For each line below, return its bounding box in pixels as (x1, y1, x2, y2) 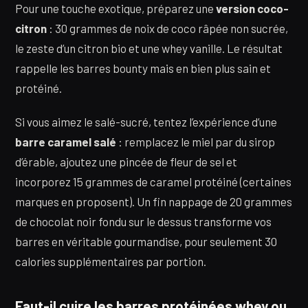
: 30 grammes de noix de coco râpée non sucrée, (47, 21, 288, 35)
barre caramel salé (15, 135, 116, 149)
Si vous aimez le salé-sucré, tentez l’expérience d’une (15, 115, 277, 129)
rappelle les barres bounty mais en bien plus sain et (15, 60, 271, 75)
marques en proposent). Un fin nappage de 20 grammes (15, 195, 292, 209)
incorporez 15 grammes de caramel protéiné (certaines (15, 175, 291, 189)
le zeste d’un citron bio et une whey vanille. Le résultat (15, 41, 283, 55)
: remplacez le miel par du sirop (116, 135, 275, 149)
